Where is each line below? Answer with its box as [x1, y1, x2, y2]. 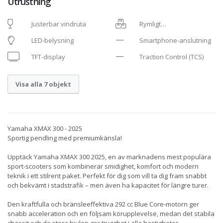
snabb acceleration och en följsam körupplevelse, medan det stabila [7, 209, 215, 219]
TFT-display [31, 52, 65, 61]
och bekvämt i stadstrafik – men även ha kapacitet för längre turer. [7, 181, 209, 190]
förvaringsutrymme [115, 32, 174, 41]
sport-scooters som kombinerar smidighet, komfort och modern [7, 162, 199, 171]
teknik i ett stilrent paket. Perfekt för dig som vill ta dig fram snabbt [7, 171, 207, 181]
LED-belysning [31, 36, 74, 45]
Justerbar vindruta [31, 19, 86, 28]
